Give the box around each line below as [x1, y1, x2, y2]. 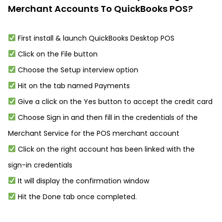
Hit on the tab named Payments [15, 81, 130, 91]
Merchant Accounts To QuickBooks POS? [8, 2, 193, 15]
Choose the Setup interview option [15, 65, 138, 75]
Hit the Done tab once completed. [15, 192, 137, 202]
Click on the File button [15, 49, 98, 59]
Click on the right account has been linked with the [15, 144, 195, 154]
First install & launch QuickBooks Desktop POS [15, 33, 174, 43]
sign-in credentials [8, 160, 72, 170]
